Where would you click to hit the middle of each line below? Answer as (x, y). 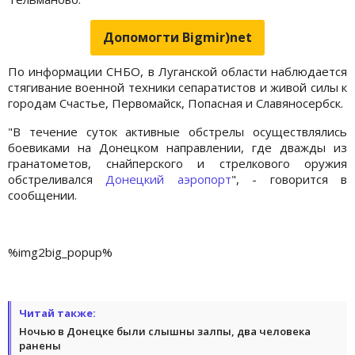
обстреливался (57, 179)
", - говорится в (289, 179)
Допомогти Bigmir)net (177, 37)
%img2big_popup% (60, 252)
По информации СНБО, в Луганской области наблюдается (177, 71)
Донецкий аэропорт (168, 179)
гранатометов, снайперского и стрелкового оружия (177, 163)
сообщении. (42, 195)
